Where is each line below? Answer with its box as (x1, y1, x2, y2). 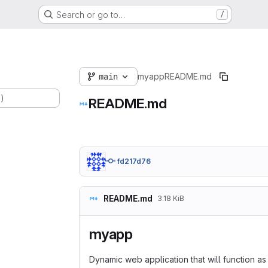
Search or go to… (56, 9, 125, 20)
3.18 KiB (157, 194, 184, 203)
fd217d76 (117, 157, 151, 166)
